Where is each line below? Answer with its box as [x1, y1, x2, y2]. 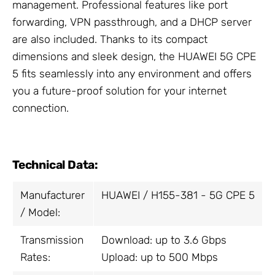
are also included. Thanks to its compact [12, 33, 207, 45]
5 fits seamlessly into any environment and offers [12, 67, 252, 80]
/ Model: [20, 206, 60, 219]
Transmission [20, 234, 83, 247]
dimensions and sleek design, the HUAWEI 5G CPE [12, 50, 256, 63]
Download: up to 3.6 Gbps [101, 234, 227, 247]
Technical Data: [12, 157, 98, 172]
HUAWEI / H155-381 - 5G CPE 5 [101, 189, 255, 202]
